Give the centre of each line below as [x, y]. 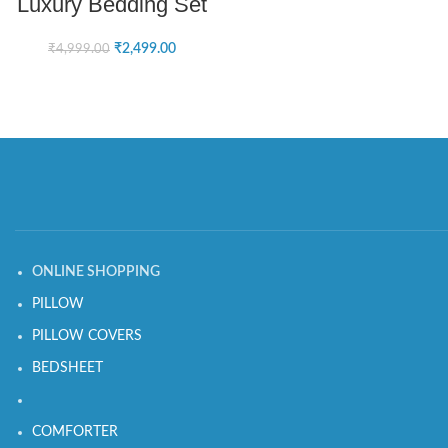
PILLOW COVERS [87, 336]
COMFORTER [75, 432]
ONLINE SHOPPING [96, 272]
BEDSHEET [67, 368]
